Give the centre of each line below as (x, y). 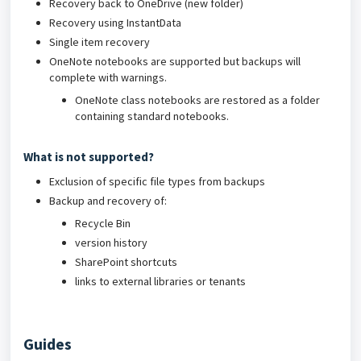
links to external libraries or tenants (160, 281)
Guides (48, 344)
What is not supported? (89, 157)
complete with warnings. (108, 77)
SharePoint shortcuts (126, 262)
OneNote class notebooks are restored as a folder (197, 100)
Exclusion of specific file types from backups (157, 181)
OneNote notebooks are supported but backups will (175, 61)
